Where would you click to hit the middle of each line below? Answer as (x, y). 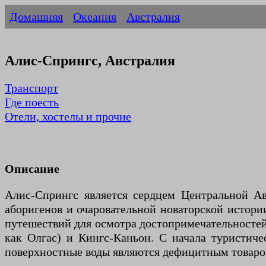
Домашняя (36, 17)
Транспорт (31, 88)
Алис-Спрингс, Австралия (90, 61)
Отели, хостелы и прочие (68, 117)
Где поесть (32, 102)
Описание (32, 169)
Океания (95, 17)
